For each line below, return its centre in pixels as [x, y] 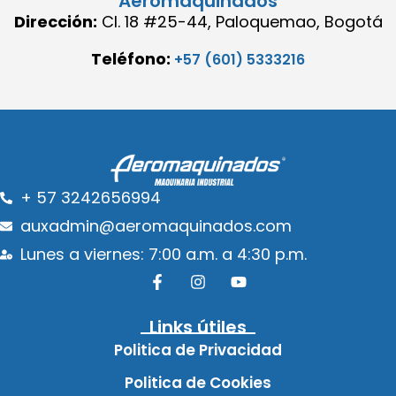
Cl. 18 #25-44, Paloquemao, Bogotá [242, 22]
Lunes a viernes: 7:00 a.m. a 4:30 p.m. [163, 255]
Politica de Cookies [198, 383]
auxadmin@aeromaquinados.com [156, 226]
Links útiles [198, 327]
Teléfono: [133, 58]
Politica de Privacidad [198, 350]
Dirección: [55, 22]
